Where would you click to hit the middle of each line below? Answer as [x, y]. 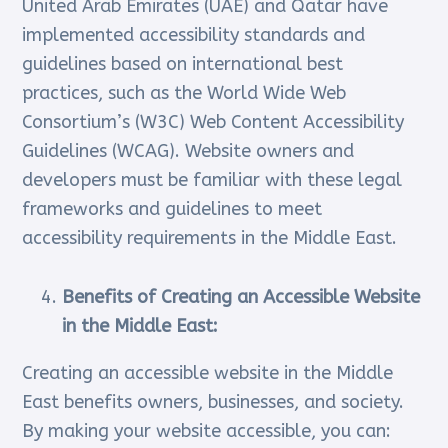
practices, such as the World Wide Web [184, 93]
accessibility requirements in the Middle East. [210, 238]
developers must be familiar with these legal [212, 180]
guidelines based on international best [183, 64]
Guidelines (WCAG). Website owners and [188, 151]
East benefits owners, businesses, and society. [213, 402]
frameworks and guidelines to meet [172, 209]
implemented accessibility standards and [194, 35]
